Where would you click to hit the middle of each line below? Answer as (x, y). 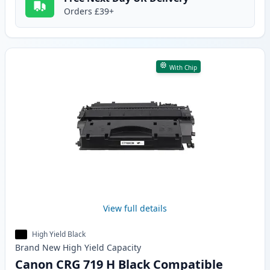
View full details (135, 209)
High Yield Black (59, 234)
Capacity (124, 248)
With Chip (183, 68)
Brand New (38, 248)
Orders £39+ (89, 11)
